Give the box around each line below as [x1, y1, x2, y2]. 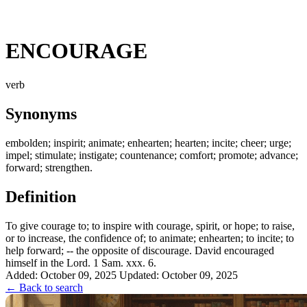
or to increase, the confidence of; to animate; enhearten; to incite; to [5, 232, 294, 244]
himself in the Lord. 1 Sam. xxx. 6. [5, 256, 156, 269]
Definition [5, 187, 76, 206]
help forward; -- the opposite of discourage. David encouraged [5, 244, 274, 256]
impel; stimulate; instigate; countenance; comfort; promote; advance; [5, 149, 298, 161]
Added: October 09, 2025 [5, 269, 116, 281]
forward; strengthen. [5, 161, 93, 173]
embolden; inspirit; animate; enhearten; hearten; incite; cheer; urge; [5, 136, 291, 149]
